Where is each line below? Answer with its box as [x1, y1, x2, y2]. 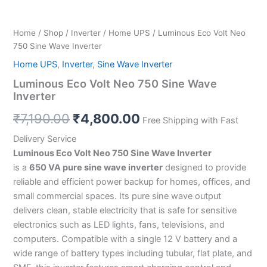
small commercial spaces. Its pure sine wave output [13, 191, 221, 202]
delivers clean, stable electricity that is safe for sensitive [13, 205, 237, 216]
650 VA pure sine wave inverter [29, 162, 163, 173]
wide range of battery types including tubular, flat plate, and [13, 248, 252, 259]
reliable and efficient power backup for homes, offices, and [13, 176, 250, 188]
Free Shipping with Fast [142, 114, 238, 126]
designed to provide [163, 162, 246, 173]
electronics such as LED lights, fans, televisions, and [13, 219, 225, 231]
